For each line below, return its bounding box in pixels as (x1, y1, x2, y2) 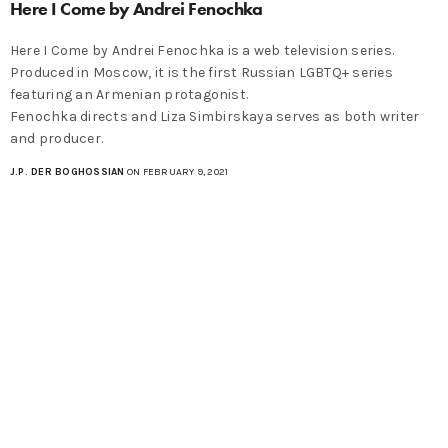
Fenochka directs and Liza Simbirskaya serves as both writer (10, 108, 420, 126)
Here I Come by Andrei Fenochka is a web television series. (10, 42, 395, 60)
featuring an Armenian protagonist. (10, 86, 249, 104)
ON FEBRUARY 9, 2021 (124, 166, 229, 179)
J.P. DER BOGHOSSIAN (10, 166, 125, 179)
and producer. (10, 130, 104, 148)
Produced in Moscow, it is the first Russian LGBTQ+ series (10, 64, 393, 82)
